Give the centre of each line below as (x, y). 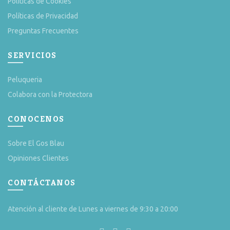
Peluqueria (25, 80)
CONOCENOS (36, 119)
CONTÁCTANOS (42, 183)
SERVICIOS (32, 55)
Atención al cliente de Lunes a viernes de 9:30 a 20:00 (93, 209)
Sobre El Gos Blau (36, 143)
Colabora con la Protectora (50, 95)
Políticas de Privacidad (43, 16)
